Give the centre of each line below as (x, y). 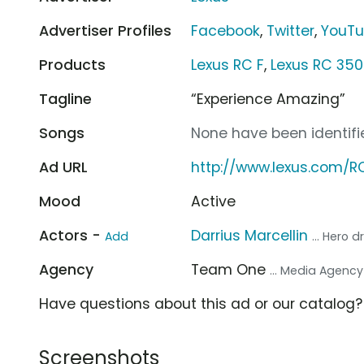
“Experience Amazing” (269, 99)
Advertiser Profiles (105, 30)
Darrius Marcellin (250, 235)
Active (214, 201)
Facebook (226, 30)
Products (72, 65)
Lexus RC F (228, 65)
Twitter (291, 30)
